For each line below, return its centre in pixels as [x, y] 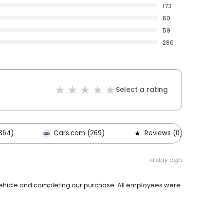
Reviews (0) [163, 133]
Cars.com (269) [79, 133]
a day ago [166, 160]
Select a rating [142, 90]
